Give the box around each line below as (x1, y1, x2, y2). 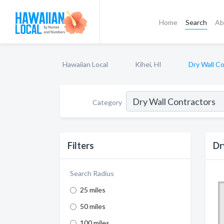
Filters (67, 140, 94, 151)
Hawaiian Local (62, 60, 108, 68)
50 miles (80, 202, 105, 210)
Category (92, 97, 122, 106)
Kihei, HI (135, 60, 161, 68)
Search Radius (70, 169, 114, 177)
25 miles (80, 185, 105, 194)
